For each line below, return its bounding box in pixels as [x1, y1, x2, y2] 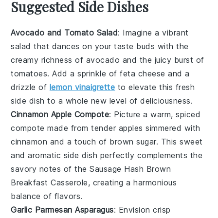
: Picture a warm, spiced [109, 109, 201, 119]
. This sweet [156, 136, 203, 146]
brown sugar [109, 136, 156, 146]
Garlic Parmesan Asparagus [11, 204, 114, 215]
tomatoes [11, 68, 48, 78]
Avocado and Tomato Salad [11, 27, 118, 37]
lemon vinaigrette [49, 82, 115, 92]
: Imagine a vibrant [118, 27, 189, 37]
